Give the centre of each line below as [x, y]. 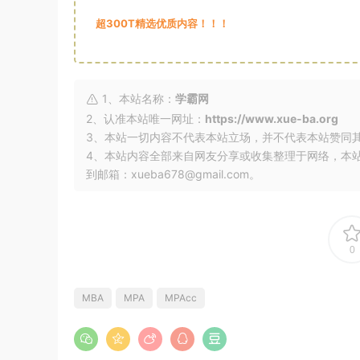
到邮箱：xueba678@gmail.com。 [173, 174]
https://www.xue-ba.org [272, 119]
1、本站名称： [137, 98]
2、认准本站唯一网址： [145, 119]
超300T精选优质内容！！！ [162, 23]
